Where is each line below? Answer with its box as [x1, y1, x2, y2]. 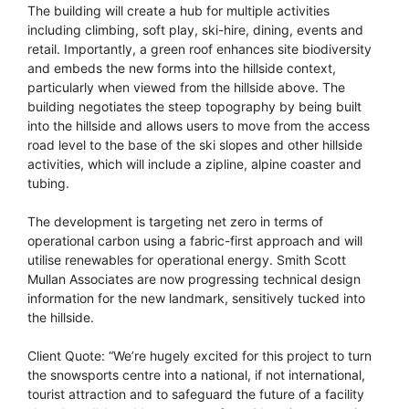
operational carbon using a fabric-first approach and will [27, 233, 362, 249]
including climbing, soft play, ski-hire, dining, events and [27, 22, 363, 38]
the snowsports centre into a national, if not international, [27, 367, 365, 383]
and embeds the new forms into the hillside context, [27, 60, 336, 77]
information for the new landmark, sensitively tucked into [27, 290, 365, 307]
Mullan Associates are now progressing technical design [27, 271, 361, 288]
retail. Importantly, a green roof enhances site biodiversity [27, 41, 372, 58]
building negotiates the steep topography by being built [27, 99, 362, 115]
